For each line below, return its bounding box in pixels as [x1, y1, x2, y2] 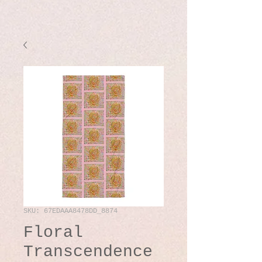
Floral [23, 223, 83, 242]
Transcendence [23, 242, 153, 261]
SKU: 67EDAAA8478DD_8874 [23, 206, 118, 215]
